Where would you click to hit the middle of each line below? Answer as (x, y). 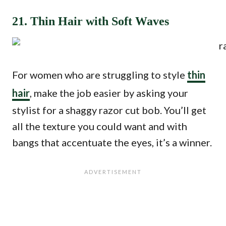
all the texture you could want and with (100, 126)
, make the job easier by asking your (109, 93)
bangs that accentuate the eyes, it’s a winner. (112, 142)
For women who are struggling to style (100, 75)
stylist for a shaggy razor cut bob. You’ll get (109, 110)
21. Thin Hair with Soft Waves (91, 21)
